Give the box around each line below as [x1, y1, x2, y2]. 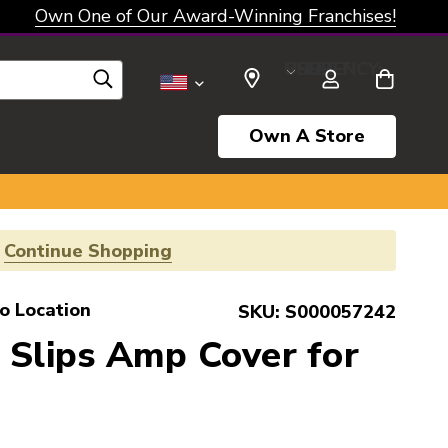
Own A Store [249, 124, 365, 148]
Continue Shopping [4, 239, 172, 263]
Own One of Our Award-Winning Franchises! [35, 4, 396, 28]
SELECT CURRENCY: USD [284, 56, 323, 81]
